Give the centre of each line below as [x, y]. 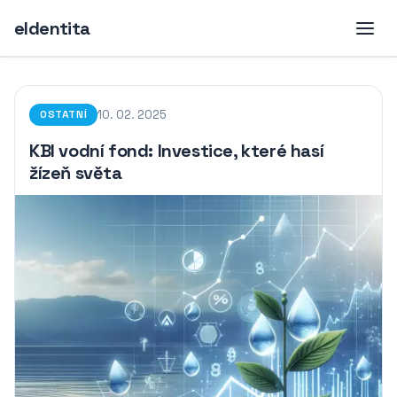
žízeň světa [76, 173]
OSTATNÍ [64, 114]
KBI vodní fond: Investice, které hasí [177, 151]
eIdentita [52, 28]
